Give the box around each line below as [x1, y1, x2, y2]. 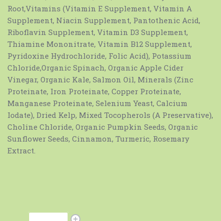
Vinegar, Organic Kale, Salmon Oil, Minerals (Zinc [7, 74, 193, 85]
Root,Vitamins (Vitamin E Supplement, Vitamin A [7, 3, 192, 14]
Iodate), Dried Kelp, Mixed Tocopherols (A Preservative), [7, 110, 213, 120]
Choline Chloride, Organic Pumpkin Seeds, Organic [7, 122, 198, 132]
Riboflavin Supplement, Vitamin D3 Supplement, [7, 27, 188, 37]
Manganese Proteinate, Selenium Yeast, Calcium [7, 98, 187, 109]
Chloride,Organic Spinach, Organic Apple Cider [7, 63, 184, 73]
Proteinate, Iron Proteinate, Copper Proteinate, [7, 86, 181, 97]
